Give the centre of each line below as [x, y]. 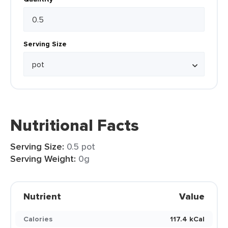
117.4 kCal [187, 219]
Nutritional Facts [75, 125]
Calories [38, 219]
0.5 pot [81, 146]
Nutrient [42, 196]
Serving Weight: [43, 159]
